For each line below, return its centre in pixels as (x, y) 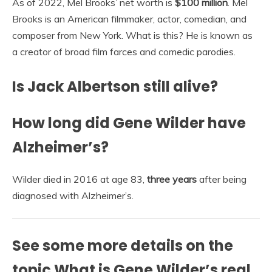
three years (172, 179)
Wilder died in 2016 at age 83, (80, 179)
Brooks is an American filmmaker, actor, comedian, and (129, 19)
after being (222, 179)
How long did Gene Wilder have (129, 123)
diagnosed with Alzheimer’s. (73, 196)
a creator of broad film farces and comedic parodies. (124, 51)
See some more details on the (123, 246)
